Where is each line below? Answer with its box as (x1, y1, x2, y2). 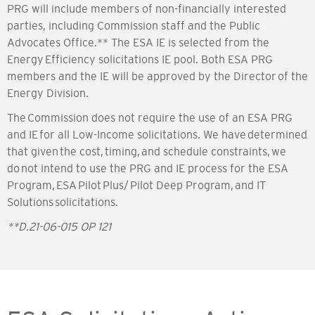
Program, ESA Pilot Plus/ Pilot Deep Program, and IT (7, 179, 266, 192)
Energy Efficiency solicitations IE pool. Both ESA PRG (7, 53, 273, 66)
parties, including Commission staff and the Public (7, 19, 260, 32)
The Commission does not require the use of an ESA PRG (7, 111, 292, 124)
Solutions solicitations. (7, 195, 121, 209)
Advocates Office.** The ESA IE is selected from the (7, 36, 269, 49)
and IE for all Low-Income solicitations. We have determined (7, 128, 307, 141)
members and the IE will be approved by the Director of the (7, 70, 308, 83)
